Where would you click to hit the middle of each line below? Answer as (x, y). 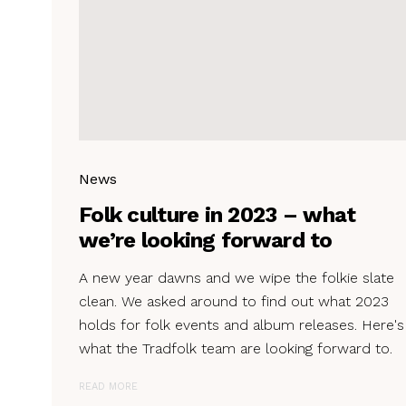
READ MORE (108, 386)
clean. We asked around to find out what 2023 (234, 301)
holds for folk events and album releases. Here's (242, 324)
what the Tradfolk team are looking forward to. (236, 348)
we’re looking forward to (206, 240)
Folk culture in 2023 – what (217, 214)
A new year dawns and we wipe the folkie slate (237, 277)
